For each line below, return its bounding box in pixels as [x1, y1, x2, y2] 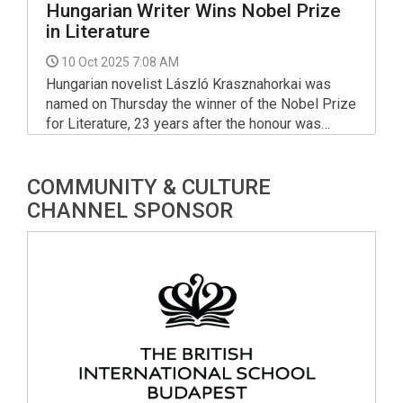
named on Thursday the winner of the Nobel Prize [46, 95, 356, 113]
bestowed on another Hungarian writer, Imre [46, 135, 318, 153]
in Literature [46, 21, 150, 43]
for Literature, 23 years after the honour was [46, 115, 321, 133]
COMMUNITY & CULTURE [27, 175, 271, 201]
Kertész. [46, 155, 99, 173]
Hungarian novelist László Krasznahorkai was [46, 76, 331, 94]
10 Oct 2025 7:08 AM [61, 55, 179, 70]
